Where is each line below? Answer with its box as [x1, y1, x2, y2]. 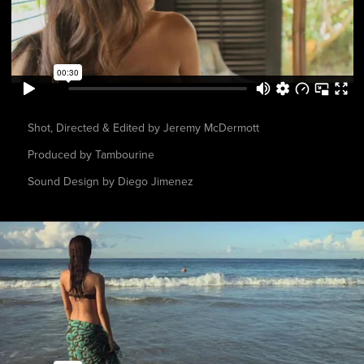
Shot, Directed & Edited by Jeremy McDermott [27, 119, 259, 136]
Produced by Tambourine [27, 146, 154, 163]
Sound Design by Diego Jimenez [27, 173, 193, 190]
